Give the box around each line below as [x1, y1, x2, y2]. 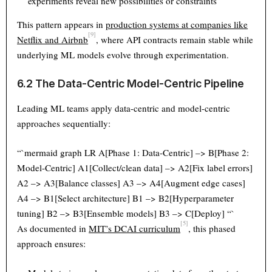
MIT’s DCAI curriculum [89, 222, 181, 235]
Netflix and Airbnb [17, 33, 89, 46]
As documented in [17, 222, 89, 235]
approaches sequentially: [17, 117, 111, 130]
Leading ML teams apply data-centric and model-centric [17, 102, 231, 115]
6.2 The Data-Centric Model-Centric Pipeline [17, 77, 247, 90]
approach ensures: [17, 237, 86, 250]
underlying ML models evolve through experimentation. [17, 49, 229, 61]
